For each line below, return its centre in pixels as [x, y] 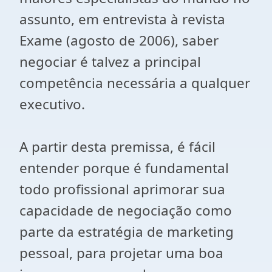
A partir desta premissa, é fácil [117, 147]
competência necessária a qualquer [135, 83]
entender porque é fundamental [124, 168]
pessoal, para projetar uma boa [121, 253]
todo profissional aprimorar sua [122, 189]
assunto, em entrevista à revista [122, 19]
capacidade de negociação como [126, 210]
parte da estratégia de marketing [127, 232]
